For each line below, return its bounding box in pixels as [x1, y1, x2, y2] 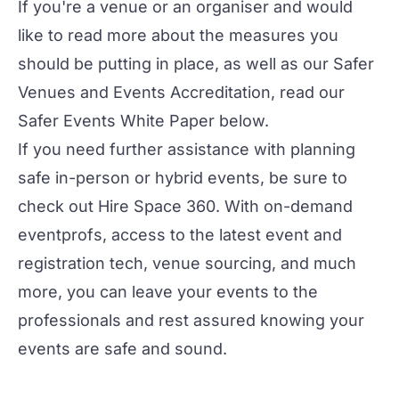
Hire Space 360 [98, 196, 216, 216]
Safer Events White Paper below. [18, 110, 269, 130]
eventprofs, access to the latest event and [18, 224, 342, 244]
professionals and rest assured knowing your [18, 310, 364, 330]
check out [18, 196, 98, 216]
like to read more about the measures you [18, 25, 338, 45]
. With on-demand [216, 196, 353, 216]
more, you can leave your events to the [18, 281, 318, 301]
